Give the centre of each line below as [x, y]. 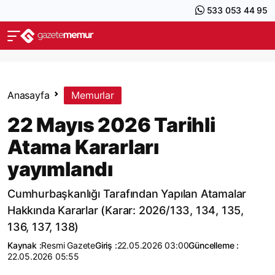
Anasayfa [29, 95]
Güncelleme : [214, 245]
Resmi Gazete [68, 245]
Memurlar [93, 95]
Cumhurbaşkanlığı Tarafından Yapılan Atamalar [127, 194]
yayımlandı [60, 169]
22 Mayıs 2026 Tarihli [111, 125]
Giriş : [106, 245]
